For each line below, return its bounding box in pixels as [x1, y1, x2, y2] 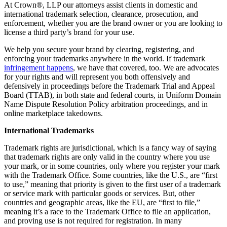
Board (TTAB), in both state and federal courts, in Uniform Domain [4, 90, 221, 99]
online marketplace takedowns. [4, 108, 103, 118]
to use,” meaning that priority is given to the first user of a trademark [4, 179, 221, 188]
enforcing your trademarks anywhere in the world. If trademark [4, 54, 205, 63]
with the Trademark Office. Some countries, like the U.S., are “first [4, 170, 217, 179]
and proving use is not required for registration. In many [4, 216, 182, 225]
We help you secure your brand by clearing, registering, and [4, 45, 195, 54]
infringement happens [4, 63, 73, 72]
